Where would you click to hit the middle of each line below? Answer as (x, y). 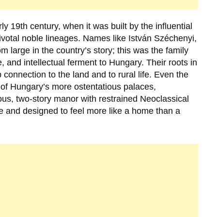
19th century (34, 26)
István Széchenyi (161, 39)
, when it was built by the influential (125, 26)
